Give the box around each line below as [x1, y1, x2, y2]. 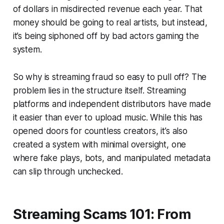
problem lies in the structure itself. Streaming [12, 85, 186, 96]
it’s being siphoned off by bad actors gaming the [12, 31, 199, 41]
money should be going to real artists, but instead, [12, 17, 208, 28]
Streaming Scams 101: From [12, 206, 191, 223]
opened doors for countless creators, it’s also [12, 126, 187, 136]
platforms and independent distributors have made [12, 99, 211, 109]
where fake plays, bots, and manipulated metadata [12, 153, 210, 163]
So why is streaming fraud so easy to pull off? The [12, 72, 207, 82]
